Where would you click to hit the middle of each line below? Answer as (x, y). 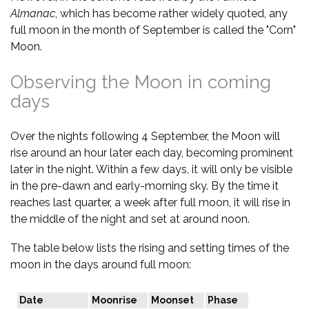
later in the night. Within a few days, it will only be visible (151, 169)
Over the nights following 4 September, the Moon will (145, 136)
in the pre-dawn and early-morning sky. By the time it (144, 186)
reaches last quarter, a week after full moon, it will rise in (150, 202)
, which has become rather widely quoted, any (171, 13)
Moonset (172, 300)
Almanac (33, 13)
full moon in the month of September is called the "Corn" (153, 30)
